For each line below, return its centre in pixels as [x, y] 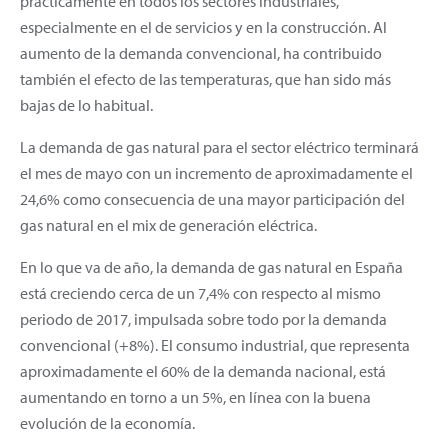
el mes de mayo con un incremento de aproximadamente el [216, 172]
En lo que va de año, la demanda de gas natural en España [211, 266]
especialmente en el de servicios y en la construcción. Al [203, 26]
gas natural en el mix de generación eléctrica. [168, 224]
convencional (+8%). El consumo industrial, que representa [215, 344]
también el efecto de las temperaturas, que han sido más [205, 78]
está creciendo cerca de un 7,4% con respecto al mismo [200, 292]
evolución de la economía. [107, 422]
